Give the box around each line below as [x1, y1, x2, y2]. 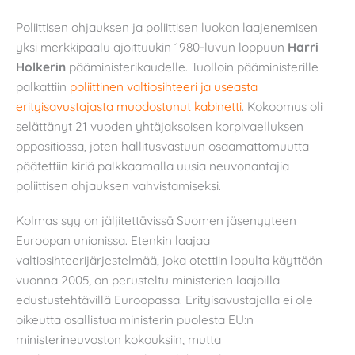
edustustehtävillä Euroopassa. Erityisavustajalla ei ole [16, 291, 313, 307]
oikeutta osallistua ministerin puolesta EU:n [16, 311, 254, 327]
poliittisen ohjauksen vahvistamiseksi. [16, 177, 221, 193]
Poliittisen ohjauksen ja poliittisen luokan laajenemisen [16, 18, 318, 35]
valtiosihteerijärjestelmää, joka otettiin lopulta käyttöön [16, 251, 323, 268]
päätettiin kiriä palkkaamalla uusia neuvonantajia [16, 157, 289, 174]
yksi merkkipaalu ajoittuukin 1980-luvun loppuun [16, 38, 288, 55]
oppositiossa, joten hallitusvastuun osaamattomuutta [16, 137, 309, 154]
